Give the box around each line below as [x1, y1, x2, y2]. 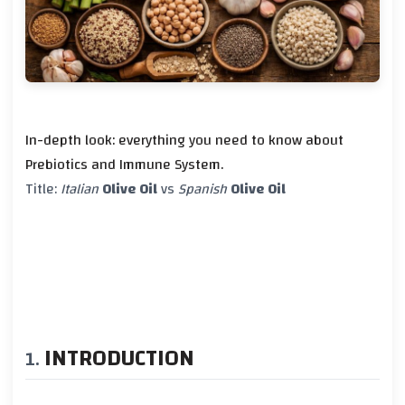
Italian [61, 175, 99, 202]
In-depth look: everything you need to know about [25, 126, 344, 154]
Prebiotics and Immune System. [25, 150, 223, 178]
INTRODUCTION [44, 337, 194, 379]
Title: [25, 175, 61, 202]
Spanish [178, 175, 227, 202]
